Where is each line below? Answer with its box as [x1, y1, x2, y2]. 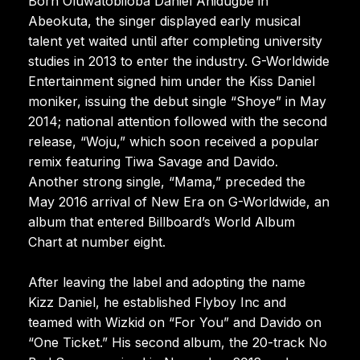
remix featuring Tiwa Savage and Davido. [28, 153, 278, 170]
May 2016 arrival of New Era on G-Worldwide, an [28, 193, 329, 210]
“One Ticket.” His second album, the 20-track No [28, 333, 327, 350]
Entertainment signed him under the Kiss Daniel [28, 72, 315, 89]
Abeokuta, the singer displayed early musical [28, 12, 301, 29]
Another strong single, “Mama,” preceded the [28, 173, 305, 190]
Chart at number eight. [28, 233, 166, 250]
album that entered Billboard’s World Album [28, 213, 295, 230]
